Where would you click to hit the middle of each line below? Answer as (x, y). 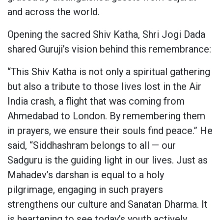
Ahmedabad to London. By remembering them (106, 116)
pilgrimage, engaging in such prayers (85, 189)
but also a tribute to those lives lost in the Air (104, 86)
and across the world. (54, 12)
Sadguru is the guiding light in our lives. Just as (108, 160)
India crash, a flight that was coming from (96, 101)
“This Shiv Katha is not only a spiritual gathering (109, 71)
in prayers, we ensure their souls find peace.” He (110, 130)
